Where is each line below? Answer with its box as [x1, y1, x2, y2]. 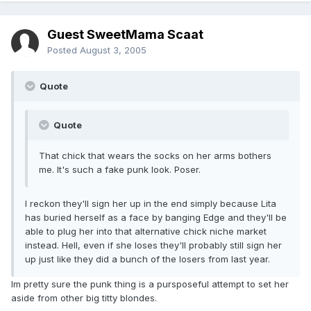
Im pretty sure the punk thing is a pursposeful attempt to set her [11, 278, 289, 290]
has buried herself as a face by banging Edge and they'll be [25, 212, 287, 224]
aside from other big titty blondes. [11, 292, 157, 304]
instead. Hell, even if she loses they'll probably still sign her [25, 239, 282, 251]
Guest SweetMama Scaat [47, 27, 203, 42]
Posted [47, 44, 80, 56]
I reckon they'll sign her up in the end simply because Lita [25, 198, 276, 210]
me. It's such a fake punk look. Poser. [39, 164, 201, 176]
